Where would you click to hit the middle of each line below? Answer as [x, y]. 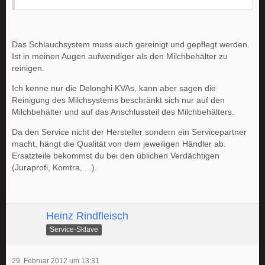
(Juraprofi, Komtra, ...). [54, 168]
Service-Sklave [74, 229]
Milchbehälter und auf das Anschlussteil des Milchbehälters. [123, 112]
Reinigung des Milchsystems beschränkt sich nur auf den [118, 100]
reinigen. [28, 68]
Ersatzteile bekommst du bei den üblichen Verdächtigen [116, 156]
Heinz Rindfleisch [87, 216]
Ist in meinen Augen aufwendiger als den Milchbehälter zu [120, 56]
